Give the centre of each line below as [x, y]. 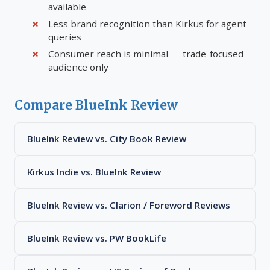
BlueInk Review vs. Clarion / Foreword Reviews [129, 205]
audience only [78, 67]
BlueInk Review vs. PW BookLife [97, 238]
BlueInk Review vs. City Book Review [107, 139]
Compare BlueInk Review [96, 105]
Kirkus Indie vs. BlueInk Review [94, 172]
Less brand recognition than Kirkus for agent [147, 24]
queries [65, 37]
